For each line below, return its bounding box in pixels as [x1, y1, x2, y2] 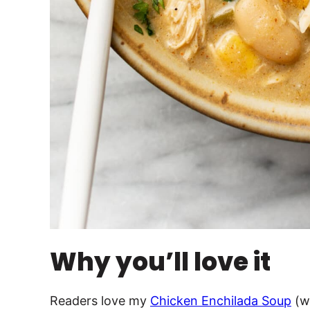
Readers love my [50, 293, 150, 309]
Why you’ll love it [50, 244, 271, 280]
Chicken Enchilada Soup [150, 293, 291, 309]
